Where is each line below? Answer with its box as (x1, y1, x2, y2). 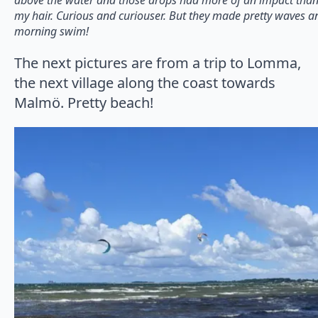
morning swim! (14, 23, 89, 39)
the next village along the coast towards (14, 72, 275, 92)
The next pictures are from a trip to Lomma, (14, 53, 301, 72)
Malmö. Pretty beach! (14, 92, 153, 112)
